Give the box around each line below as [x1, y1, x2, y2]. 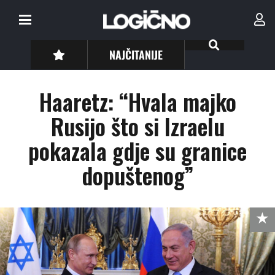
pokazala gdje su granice [28, 134, 247, 168]
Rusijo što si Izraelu [50, 109, 225, 143]
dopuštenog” [82, 158, 193, 192]
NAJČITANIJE [109, 46, 163, 63]
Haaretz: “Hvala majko [39, 85, 236, 118]
